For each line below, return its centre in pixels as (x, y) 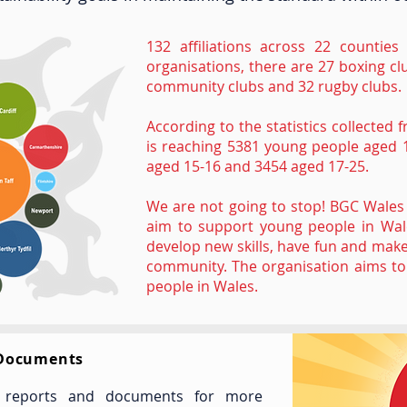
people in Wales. (202, 286)
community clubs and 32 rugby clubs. (276, 86)
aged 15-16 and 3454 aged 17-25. (258, 166)
